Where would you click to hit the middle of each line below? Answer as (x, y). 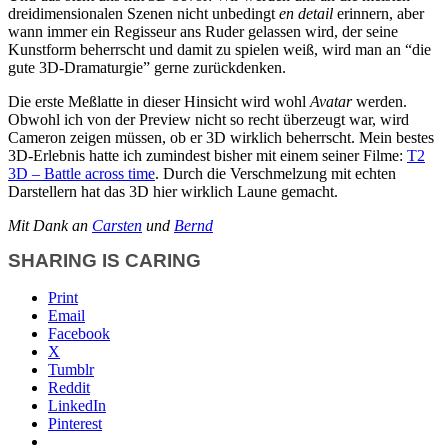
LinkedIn (77, 405)
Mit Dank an (50, 225)
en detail (306, 13)
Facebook (79, 333)
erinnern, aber (378, 13)
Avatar (331, 101)
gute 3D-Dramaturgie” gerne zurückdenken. (147, 67)
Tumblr (71, 369)
